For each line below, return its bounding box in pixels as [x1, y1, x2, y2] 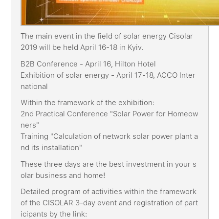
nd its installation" [21, 143, 83, 152]
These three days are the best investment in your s [21, 159, 197, 169]
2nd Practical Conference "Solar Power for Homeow [21, 109, 198, 118]
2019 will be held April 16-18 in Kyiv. [21, 43, 144, 52]
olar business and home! [21, 171, 106, 180]
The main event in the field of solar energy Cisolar [21, 32, 194, 41]
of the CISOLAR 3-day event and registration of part [21, 198, 198, 207]
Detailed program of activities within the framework [21, 187, 197, 196]
